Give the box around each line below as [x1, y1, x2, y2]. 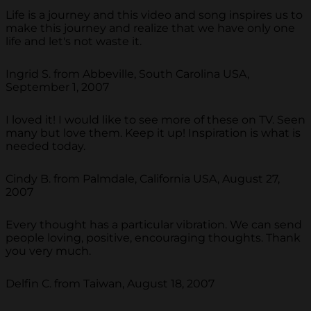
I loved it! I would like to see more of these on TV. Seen [6, 112, 305, 126]
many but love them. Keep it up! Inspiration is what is [6, 126, 301, 140]
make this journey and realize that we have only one [6, 21, 295, 35]
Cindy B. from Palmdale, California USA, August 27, [6, 171, 280, 185]
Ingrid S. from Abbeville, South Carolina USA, [6, 67, 249, 81]
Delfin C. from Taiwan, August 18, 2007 [6, 276, 215, 290]
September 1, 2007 [6, 80, 109, 94]
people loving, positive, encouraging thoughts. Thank [6, 230, 301, 244]
